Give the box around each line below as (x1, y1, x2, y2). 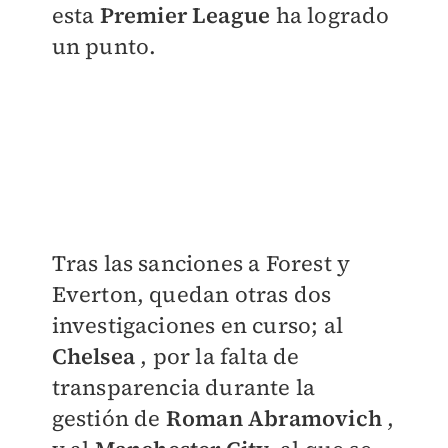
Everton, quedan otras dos (51, 278, 332, 309)
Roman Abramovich (165, 402, 382, 433)
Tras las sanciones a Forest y (51, 247, 351, 278)
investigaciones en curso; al (51, 309, 344, 340)
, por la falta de (134, 340, 300, 371)
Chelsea (51, 340, 135, 371)
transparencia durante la (51, 371, 316, 402)
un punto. (51, 31, 157, 61)
